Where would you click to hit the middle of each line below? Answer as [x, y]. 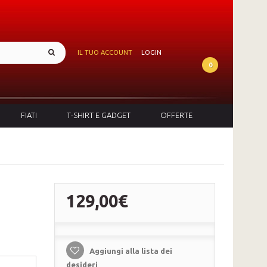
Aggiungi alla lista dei [130, 251]
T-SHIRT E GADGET [99, 115]
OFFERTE [176, 115]
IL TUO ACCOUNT [105, 52]
